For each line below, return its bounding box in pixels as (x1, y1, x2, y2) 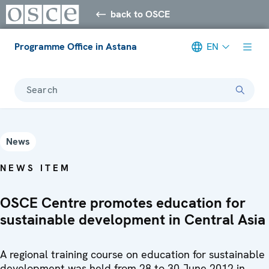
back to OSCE (110, 7, 171, 20)
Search (26, 83, 58, 96)
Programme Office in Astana (14, 40, 137, 53)
